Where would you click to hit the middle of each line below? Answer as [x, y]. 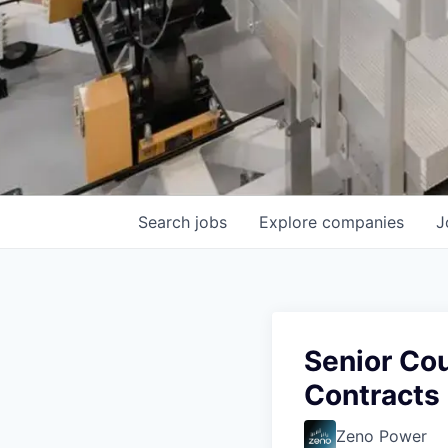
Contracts [372, 395]
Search [166, 222]
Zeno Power [381, 436]
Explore [290, 222]
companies [363, 222]
